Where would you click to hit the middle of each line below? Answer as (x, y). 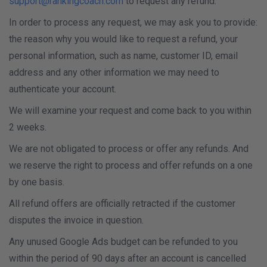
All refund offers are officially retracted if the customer (122, 204)
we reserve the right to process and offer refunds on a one (131, 165)
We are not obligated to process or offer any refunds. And (129, 149)
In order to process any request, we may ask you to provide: (133, 22)
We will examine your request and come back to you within (130, 111)
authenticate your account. (63, 89)
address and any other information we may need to (114, 72)
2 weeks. (28, 127)
